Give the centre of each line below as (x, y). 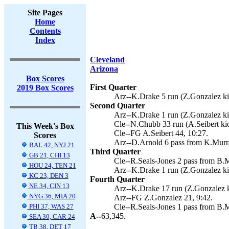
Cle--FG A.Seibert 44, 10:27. (161, 133)
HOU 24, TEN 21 (52, 165)
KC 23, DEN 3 (48, 176)
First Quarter (113, 87)
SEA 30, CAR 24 (51, 216)
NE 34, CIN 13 (48, 186)
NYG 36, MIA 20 (51, 196)
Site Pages (45, 13)
